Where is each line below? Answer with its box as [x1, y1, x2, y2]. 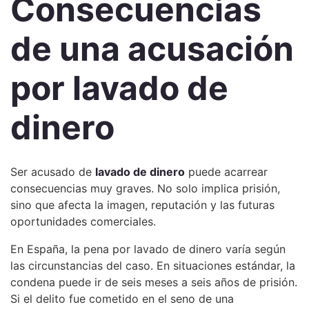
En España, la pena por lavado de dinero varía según [10, 242, 286, 256]
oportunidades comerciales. [10, 215, 156, 228]
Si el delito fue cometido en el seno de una [10, 292, 234, 306]
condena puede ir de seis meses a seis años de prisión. [10, 275, 297, 289]
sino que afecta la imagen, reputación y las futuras [10, 198, 275, 212]
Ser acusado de [10, 165, 95, 179]
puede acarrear [185, 165, 268, 179]
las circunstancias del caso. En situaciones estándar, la [10, 259, 295, 272]
